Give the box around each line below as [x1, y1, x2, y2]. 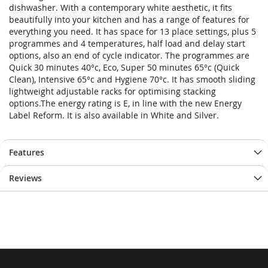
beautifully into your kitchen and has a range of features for [9, 13, 249, 25]
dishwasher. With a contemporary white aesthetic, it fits [9, 1, 232, 13]
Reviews [9, 172, 42, 184]
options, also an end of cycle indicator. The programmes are [9, 49, 249, 61]
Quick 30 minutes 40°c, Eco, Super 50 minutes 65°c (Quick [9, 61, 239, 73]
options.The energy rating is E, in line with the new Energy [9, 97, 242, 109]
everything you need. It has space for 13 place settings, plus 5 [9, 25, 256, 37]
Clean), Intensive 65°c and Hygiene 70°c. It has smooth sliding [9, 73, 255, 85]
